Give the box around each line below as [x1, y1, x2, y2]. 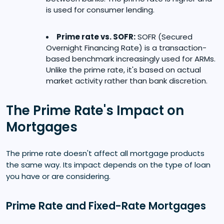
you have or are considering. [6, 170, 110, 181]
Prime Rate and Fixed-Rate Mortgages [6, 198, 206, 213]
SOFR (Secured [135, 31, 192, 42]
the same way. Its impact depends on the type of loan [6, 159, 210, 170]
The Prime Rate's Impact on [6, 101, 184, 119]
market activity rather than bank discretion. [46, 75, 207, 86]
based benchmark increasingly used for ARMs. [46, 53, 215, 64]
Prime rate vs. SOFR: [56, 31, 135, 42]
